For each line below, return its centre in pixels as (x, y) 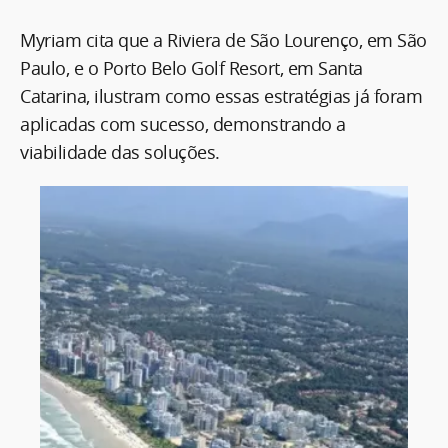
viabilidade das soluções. (120, 152)
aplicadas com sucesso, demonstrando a (183, 124)
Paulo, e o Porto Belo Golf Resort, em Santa (191, 68)
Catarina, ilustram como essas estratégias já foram (221, 96)
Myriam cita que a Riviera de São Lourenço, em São (223, 40)
